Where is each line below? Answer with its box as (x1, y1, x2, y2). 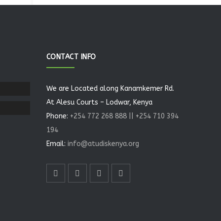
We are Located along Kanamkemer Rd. (46, 84, 174, 93)
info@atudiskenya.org (65, 140, 139, 148)
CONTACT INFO (46, 53, 96, 61)
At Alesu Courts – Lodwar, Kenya (46, 98, 152, 107)
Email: (46, 140, 66, 148)
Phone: (46, 112, 68, 120)
